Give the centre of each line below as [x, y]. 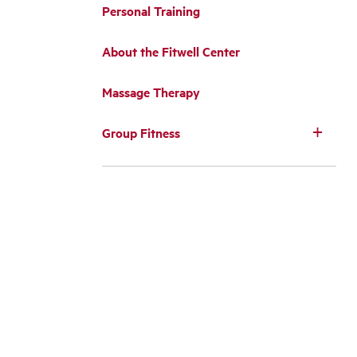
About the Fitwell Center [171, 51]
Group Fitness [141, 133]
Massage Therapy [151, 92]
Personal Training [151, 11]
